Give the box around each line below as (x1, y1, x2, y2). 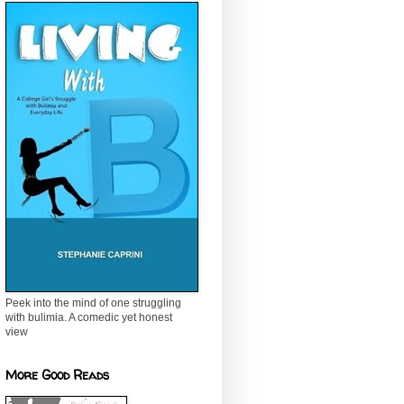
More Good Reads (5, 366, 109, 384)
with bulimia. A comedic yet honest (5, 311, 172, 325)
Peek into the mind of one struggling (5, 297, 181, 310)
